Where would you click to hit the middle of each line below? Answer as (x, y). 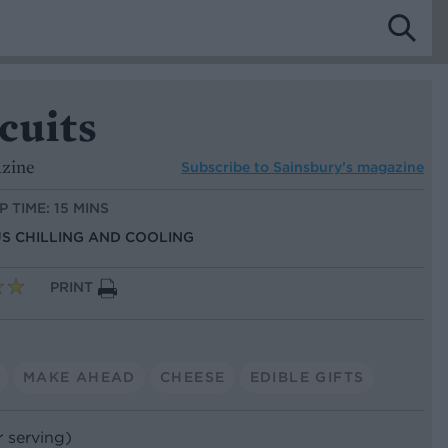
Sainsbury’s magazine (348, 166)
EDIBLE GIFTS (307, 376)
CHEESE (192, 376)
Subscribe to (227, 166)
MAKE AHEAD (79, 376)
